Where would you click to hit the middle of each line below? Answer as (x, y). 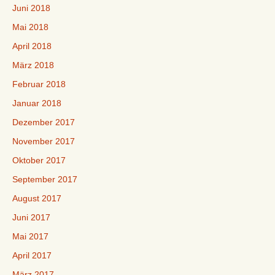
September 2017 (45, 179)
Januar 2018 (37, 103)
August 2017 (37, 198)
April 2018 (32, 46)
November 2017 (44, 141)
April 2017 (32, 255)
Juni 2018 (31, 8)
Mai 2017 (30, 236)
